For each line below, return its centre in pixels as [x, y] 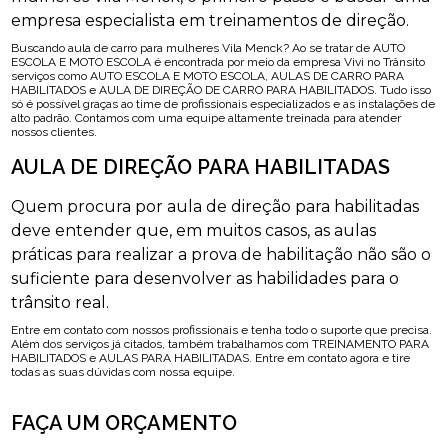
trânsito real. [60, 302]
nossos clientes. [54, 132]
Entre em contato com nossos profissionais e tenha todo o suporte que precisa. [222, 330]
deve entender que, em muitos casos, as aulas [194, 230]
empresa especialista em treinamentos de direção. [210, 20]
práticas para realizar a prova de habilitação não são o [221, 254]
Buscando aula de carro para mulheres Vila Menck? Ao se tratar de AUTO [208, 48]
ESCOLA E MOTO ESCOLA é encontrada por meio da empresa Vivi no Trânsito [218, 62]
